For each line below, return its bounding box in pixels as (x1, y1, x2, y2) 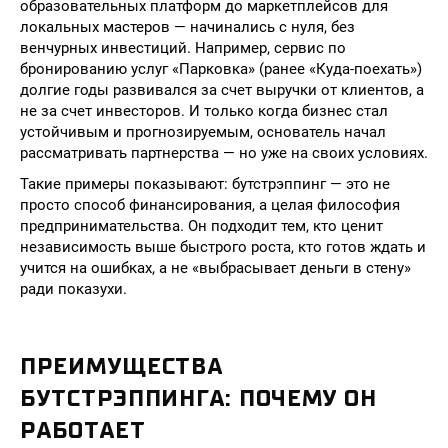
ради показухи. (20, 280, 127, 298)
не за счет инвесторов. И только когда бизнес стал (20, 102, 388, 120)
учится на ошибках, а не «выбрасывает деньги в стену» (20, 259, 411, 277)
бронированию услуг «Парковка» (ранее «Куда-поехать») (20, 60, 422, 78)
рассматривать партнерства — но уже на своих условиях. (20, 144, 428, 162)
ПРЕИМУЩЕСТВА (20, 352, 224, 380)
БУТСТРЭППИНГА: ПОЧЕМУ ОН (20, 384, 377, 412)
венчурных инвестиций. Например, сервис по (20, 39, 346, 57)
